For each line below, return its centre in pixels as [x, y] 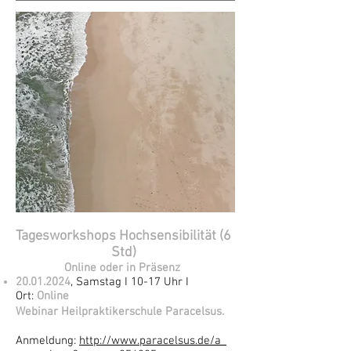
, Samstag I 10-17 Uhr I [130, 282]
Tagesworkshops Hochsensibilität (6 [123, 236]
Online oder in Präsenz [123, 268]
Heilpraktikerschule [112, 312]
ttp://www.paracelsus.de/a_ [156, 341]
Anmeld [35, 341]
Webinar [37, 312]
